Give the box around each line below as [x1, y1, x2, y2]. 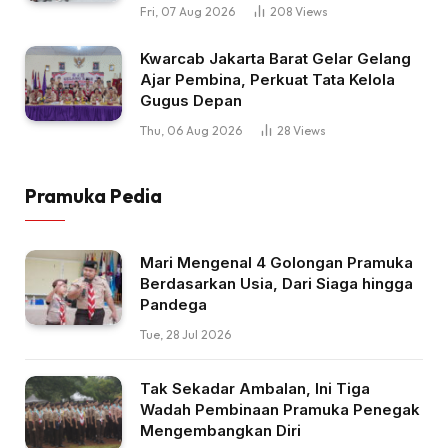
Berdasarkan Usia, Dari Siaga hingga [140, 274, 413, 294]
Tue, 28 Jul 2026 [140, 327, 231, 343]
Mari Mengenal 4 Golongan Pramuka [140, 253, 413, 273]
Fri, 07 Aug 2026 [140, 4, 235, 20]
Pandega [140, 295, 207, 315]
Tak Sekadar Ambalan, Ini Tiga [140, 379, 370, 399]
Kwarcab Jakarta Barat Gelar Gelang [140, 49, 411, 69]
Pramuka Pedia [25, 184, 162, 209]
